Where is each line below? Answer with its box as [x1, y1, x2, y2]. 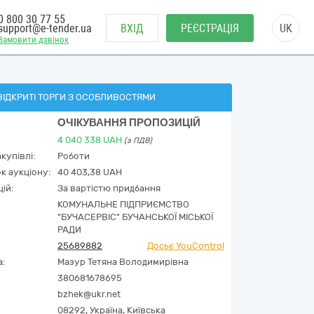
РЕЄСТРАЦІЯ [181, 22, 239, 35]
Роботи [57, 151, 90, 161]
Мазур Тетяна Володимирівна [57, 257, 189, 267]
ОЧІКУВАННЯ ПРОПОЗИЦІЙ [57, 116, 200, 129]
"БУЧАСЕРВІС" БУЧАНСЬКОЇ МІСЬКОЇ [57, 212, 213, 222]
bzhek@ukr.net [57, 289, 121, 299]
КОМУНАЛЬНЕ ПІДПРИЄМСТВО [57, 199, 189, 210]
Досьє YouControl [147, 240, 224, 251]
